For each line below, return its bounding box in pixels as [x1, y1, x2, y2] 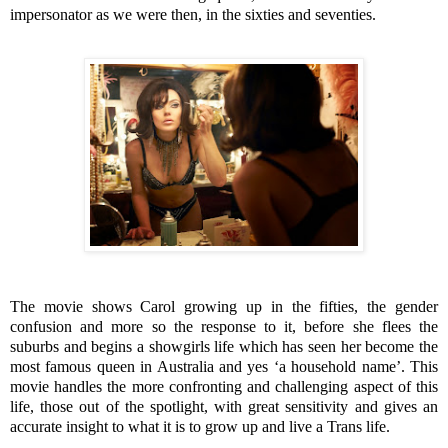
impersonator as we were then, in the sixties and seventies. [10, 5, 376, 23]
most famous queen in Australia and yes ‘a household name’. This [10, 358, 438, 376]
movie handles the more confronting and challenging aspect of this [10, 378, 438, 396]
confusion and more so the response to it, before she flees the [10, 318, 438, 336]
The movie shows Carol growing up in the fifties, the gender [10, 298, 438, 316]
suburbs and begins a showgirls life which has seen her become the [10, 338, 438, 356]
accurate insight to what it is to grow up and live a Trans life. [10, 418, 394, 436]
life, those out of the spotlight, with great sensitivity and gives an [10, 398, 438, 416]
